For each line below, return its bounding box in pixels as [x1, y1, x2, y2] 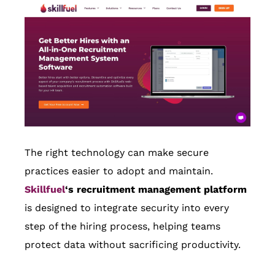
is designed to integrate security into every [25, 202, 229, 214]
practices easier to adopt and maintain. [25, 165, 213, 177]
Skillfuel [25, 184, 65, 196]
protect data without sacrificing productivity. [25, 239, 241, 251]
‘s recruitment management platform [65, 184, 247, 196]
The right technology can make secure [25, 147, 209, 159]
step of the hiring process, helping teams [25, 220, 220, 233]
